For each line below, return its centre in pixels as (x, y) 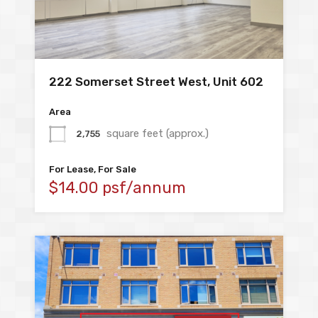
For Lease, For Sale (93, 170)
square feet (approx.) (158, 133)
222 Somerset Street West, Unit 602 (156, 82)
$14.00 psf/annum (117, 188)
